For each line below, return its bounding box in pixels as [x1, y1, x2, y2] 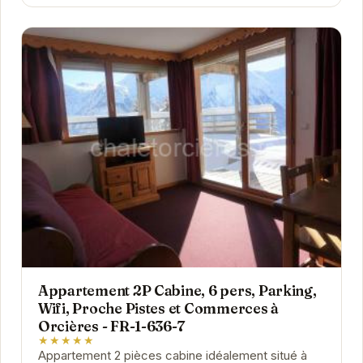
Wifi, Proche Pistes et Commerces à [37, 300, 279, 318]
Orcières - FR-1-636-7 [37, 318, 185, 335]
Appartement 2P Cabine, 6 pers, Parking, [37, 282, 317, 300]
